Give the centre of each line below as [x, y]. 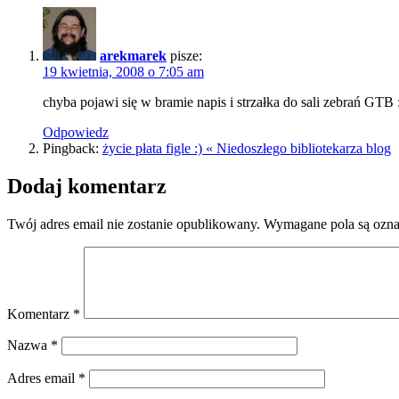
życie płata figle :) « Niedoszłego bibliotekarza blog [247, 148]
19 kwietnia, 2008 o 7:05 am [123, 71]
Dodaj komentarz [87, 186]
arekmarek [133, 55]
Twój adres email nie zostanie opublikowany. [134, 224]
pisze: [186, 55]
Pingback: [73, 148]
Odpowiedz [76, 132]
